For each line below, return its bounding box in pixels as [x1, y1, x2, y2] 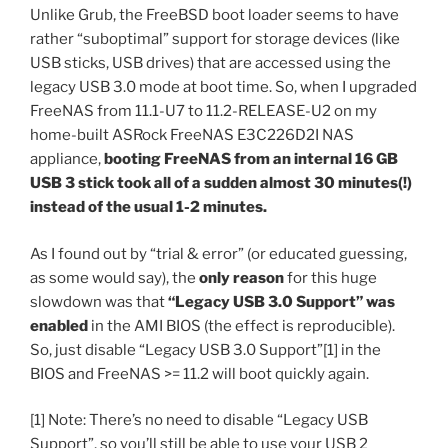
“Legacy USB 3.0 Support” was [168, 292, 395, 311]
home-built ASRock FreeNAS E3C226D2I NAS [30, 126, 354, 145]
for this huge [284, 268, 377, 287]
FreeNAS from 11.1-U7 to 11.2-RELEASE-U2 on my [30, 102, 377, 121]
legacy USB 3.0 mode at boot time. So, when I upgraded [30, 78, 417, 97]
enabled [30, 316, 91, 335]
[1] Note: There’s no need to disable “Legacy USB [30, 411, 368, 430]
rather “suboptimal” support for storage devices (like [30, 30, 400, 49]
